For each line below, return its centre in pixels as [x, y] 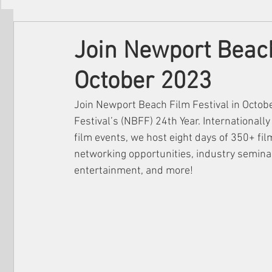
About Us [187, 33]
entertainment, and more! [134, 171]
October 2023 [143, 82]
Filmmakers [62, 33]
